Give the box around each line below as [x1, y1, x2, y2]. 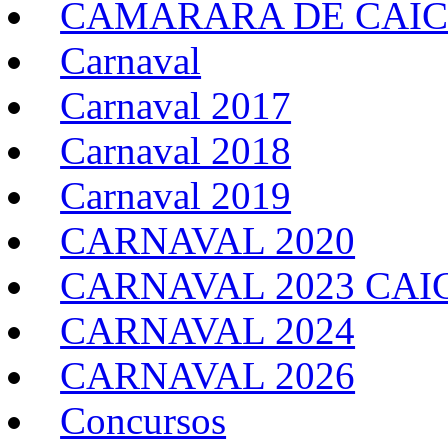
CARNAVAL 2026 [60, 354, 356, 398]
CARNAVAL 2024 [60, 309, 356, 353]
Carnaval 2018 [60, 129, 292, 173]
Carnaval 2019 [60, 174, 292, 218]
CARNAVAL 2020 [60, 219, 356, 263]
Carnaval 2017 [60, 84, 292, 128]
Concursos [60, 399, 227, 443]
